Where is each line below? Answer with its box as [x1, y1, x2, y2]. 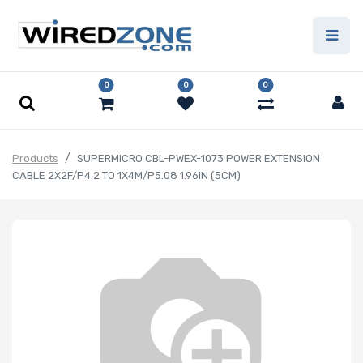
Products [12, 152, 58, 165]
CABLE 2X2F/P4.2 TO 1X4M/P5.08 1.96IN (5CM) [12, 169, 241, 182]
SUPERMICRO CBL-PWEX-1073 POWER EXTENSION [77, 152, 320, 165]
